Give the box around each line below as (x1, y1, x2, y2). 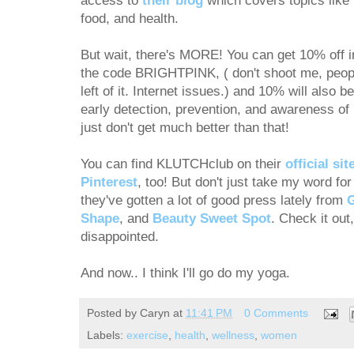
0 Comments (243, 307, 308, 320)
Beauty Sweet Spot (153, 211, 271, 227)
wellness (212, 328, 254, 341)
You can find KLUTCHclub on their (81, 156, 285, 172)
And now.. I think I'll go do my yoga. (81, 265, 290, 281)
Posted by (87, 307, 140, 320)
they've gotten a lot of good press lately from (81, 193, 347, 209)
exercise (126, 328, 168, 341)
